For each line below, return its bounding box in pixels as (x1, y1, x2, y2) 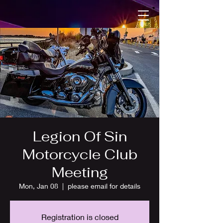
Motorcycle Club (22, 145, 137, 163)
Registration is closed (41, 212, 118, 222)
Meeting (51, 163, 108, 181)
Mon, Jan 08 (19, 182, 58, 190)
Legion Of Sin (32, 127, 127, 145)
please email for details (68, 182, 140, 190)
